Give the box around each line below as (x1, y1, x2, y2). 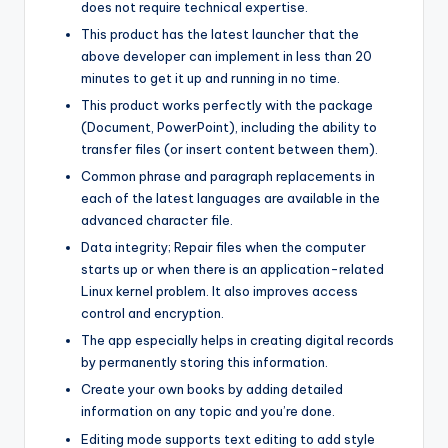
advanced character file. (81, 212, 233, 229)
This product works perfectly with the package (81, 97, 373, 113)
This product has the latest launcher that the (81, 25, 359, 42)
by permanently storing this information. (81, 354, 328, 371)
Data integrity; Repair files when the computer (81, 239, 366, 256)
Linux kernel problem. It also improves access (81, 283, 358, 300)
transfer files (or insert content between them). (81, 141, 378, 157)
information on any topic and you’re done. (81, 403, 335, 420)
